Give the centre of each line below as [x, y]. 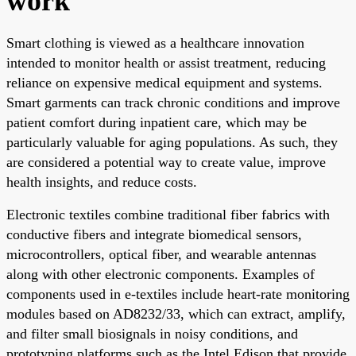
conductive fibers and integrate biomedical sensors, [154, 234]
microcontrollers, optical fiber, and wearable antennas [161, 254]
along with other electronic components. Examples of [161, 274]
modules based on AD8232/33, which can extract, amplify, [176, 313]
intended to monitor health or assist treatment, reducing [166, 62]
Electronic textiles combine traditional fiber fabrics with [168, 214]
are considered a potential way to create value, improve [166, 162]
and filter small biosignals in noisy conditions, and [152, 333]
